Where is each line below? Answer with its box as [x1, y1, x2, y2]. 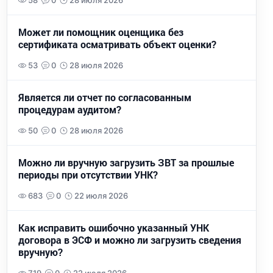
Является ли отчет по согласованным [18, 91, 191, 104]
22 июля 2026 [74, 191, 128, 200]
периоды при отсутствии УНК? [18, 169, 158, 181]
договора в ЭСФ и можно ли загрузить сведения [18, 234, 241, 246]
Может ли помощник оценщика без [18, 26, 183, 38]
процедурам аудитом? [18, 104, 121, 116]
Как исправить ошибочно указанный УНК [18, 222, 209, 234]
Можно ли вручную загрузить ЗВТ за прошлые [18, 157, 234, 169]
